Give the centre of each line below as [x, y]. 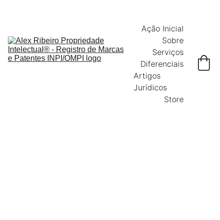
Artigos [147, 76]
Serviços [168, 52]
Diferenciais [162, 64]
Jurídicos [150, 87]
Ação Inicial [163, 28]
